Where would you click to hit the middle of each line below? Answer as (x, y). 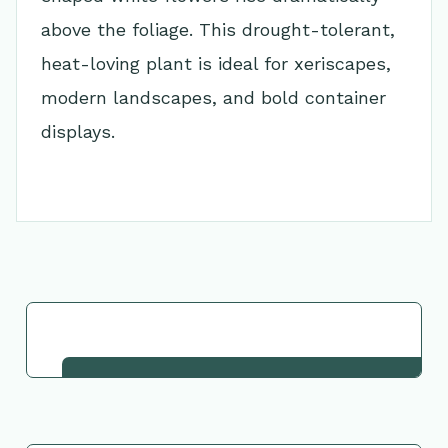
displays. (78, 131)
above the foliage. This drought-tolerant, (218, 29)
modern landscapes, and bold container (213, 97)
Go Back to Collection (224, 339)
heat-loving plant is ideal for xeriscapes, (216, 63)
